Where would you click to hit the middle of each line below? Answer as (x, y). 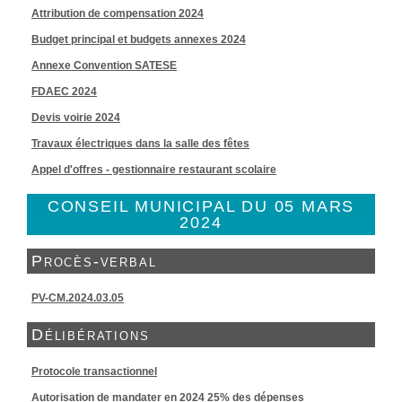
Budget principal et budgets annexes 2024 (139, 39)
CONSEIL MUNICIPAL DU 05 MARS (201, 206)
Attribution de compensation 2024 (118, 13)
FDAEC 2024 (64, 92)
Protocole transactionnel (94, 371)
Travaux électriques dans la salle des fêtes (140, 144)
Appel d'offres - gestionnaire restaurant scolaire (154, 170)
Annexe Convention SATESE (104, 66)
